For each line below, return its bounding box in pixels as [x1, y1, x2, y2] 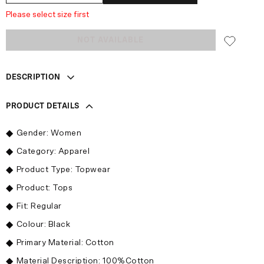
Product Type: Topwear [16, 165, 111, 174]
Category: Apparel [16, 147, 90, 156]
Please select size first [6, 10, 90, 19]
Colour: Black [16, 220, 71, 229]
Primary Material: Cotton [16, 238, 114, 247]
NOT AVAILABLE [77, 35, 144, 44]
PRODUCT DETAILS [6, 101, 80, 110]
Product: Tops [16, 183, 73, 192]
